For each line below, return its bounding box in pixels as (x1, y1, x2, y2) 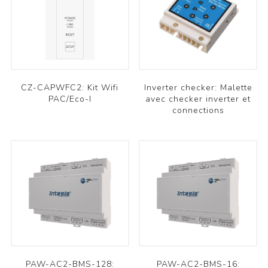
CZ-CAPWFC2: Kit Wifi (21, 81, 119, 93)
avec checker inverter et (145, 93, 251, 105)
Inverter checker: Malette (144, 81, 252, 93)
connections (172, 104, 224, 116)
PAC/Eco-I (48, 93, 92, 105)
